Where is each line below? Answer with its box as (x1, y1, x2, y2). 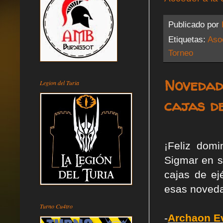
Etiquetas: (168, 34, 208, 44)
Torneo (168, 47, 193, 58)
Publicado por (168, 19, 222, 29)
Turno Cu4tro (40, 202, 73, 210)
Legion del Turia (40, 78, 79, 87)
